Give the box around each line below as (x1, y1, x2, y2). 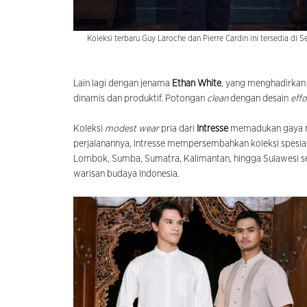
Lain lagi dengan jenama (73, 78, 172, 88)
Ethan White (172, 78, 221, 88)
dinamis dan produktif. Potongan (73, 93, 207, 103)
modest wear (105, 123, 159, 134)
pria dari (159, 123, 197, 134)
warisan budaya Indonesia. (73, 169, 180, 179)
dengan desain (230, 93, 291, 103)
